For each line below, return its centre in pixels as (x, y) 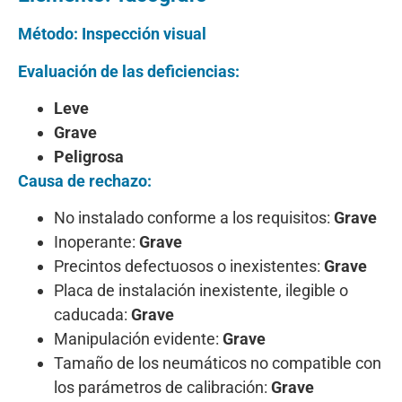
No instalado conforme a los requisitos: (194, 218)
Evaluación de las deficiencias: (129, 71)
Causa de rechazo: (85, 181)
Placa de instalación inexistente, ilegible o (201, 291)
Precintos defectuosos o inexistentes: (189, 267)
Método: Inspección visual (112, 34)
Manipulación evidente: (138, 339)
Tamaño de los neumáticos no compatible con (218, 363)
